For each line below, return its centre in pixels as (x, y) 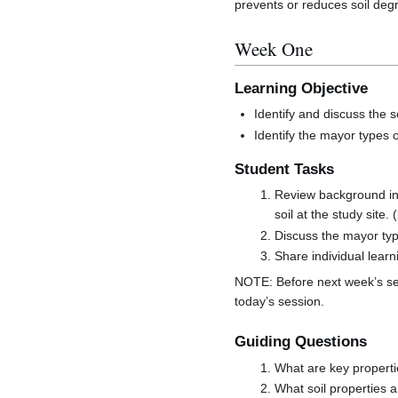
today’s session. (279, 302)
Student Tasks (284, 170)
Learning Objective (301, 89)
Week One (274, 48)
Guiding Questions (301, 342)
